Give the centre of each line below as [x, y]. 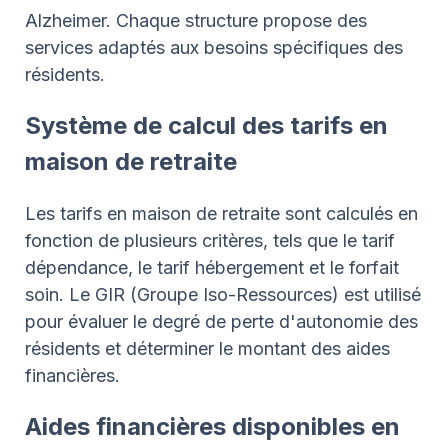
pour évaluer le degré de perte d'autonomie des [221, 321]
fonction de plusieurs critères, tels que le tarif [210, 240]
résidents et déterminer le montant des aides [207, 348]
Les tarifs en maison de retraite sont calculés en [221, 213]
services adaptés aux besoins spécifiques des [214, 47]
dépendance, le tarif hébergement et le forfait [212, 267]
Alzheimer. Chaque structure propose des [196, 20]
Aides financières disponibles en [212, 426]
